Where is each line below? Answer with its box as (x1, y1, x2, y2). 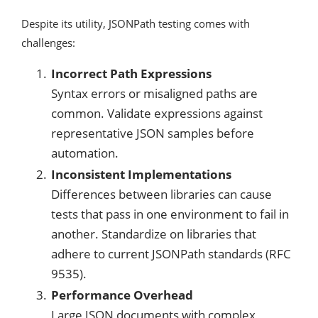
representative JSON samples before (51, 125, 254, 142)
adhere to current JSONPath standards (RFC (51, 246, 291, 263)
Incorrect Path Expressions (51, 65, 212, 82)
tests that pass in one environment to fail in (51, 206, 289, 223)
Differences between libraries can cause (51, 186, 272, 203)
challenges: (21, 35, 75, 50)
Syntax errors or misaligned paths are (51, 85, 258, 102)
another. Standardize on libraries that (51, 226, 256, 243)
